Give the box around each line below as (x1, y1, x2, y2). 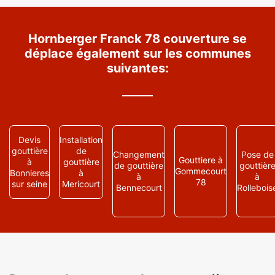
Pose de (241, 149, 274, 160)
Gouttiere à (179, 155, 223, 165)
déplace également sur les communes (24, 46, 251, 61)
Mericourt (62, 179, 100, 189)
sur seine (12, 179, 47, 189)
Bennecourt (115, 182, 162, 193)
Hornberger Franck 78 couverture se (28, 31, 247, 46)
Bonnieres (10, 168, 49, 178)
